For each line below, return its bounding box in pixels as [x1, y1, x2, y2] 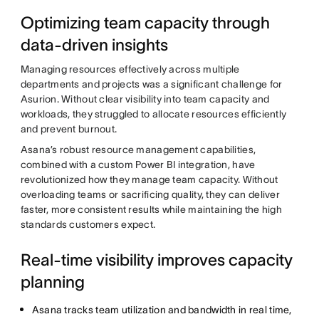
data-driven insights [20, 35, 168, 54]
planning [20, 272, 85, 291]
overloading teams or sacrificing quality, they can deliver [20, 188, 280, 200]
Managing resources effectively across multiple [20, 63, 240, 75]
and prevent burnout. [20, 122, 117, 135]
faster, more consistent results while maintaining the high [20, 203, 282, 215]
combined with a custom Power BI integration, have [20, 158, 256, 170]
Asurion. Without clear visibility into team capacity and [20, 93, 270, 105]
